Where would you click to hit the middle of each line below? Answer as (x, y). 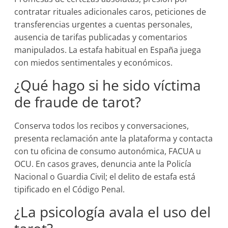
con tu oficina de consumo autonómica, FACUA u (108, 151)
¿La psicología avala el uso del (113, 212)
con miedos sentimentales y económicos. (94, 63)
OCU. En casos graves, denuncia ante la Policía (103, 164)
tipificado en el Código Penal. (70, 189)
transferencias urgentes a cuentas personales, (104, 24)
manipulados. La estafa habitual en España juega (108, 50)
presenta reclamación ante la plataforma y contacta (114, 138)
